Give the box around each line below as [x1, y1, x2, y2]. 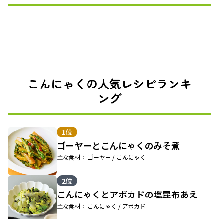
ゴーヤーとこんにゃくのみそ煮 [57, 139, 180, 152]
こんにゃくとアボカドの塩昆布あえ [57, 188, 197, 201]
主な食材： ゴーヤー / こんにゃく [57, 153, 146, 162]
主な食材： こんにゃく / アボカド [57, 202, 146, 211]
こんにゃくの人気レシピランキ [27, 75, 192, 92]
